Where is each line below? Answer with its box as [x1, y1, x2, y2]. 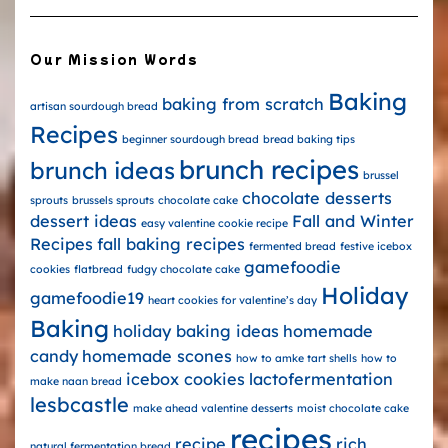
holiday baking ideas [113, 320, 279, 341]
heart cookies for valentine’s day [148, 292, 317, 307]
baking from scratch [162, 93, 324, 114]
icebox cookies [126, 368, 245, 389]
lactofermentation [249, 368, 393, 389]
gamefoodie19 [30, 287, 144, 308]
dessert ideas [30, 210, 137, 231]
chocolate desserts [242, 187, 392, 208]
